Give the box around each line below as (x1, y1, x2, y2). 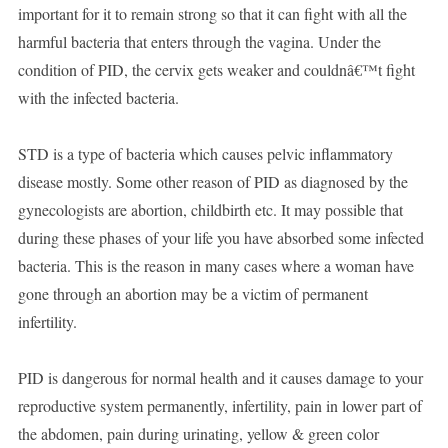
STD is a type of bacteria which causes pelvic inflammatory (17, 143, 393, 165)
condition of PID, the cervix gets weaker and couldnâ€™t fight (17, 59, 415, 81)
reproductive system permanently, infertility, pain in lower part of (17, 395, 422, 417)
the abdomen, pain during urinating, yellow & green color (17, 423, 379, 445)
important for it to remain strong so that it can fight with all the (17, 3, 407, 25)
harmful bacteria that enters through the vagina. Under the (17, 31, 381, 53)
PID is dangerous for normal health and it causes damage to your (17, 367, 423, 389)
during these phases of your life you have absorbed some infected (17, 227, 424, 249)
